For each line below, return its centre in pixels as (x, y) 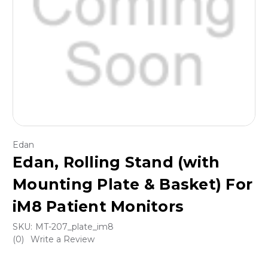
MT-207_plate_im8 (74, 227)
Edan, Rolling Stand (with (116, 162)
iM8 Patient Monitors (98, 207)
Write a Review (62, 240)
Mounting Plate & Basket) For (133, 185)
